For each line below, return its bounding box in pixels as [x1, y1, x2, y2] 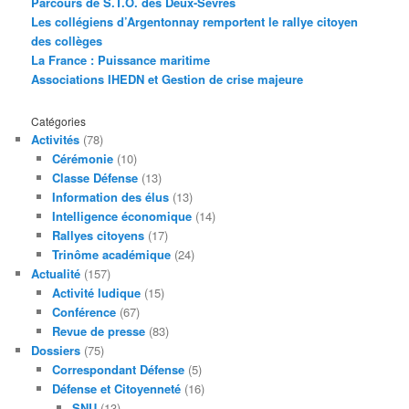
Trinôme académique [51, 246, 171, 264]
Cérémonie [51, 150, 113, 168]
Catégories [31, 113, 87, 130]
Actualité [31, 265, 81, 283]
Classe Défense [51, 169, 138, 187]
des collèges [31, 31, 103, 49]
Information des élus [51, 188, 169, 206]
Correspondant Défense [51, 361, 184, 379]
